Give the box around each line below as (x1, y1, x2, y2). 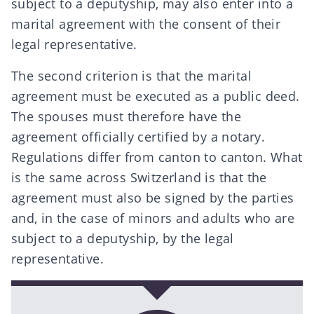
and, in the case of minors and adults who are (11, 210, 294, 226)
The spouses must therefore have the (11, 108, 241, 125)
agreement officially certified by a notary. (11, 128, 266, 145)
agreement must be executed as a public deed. (11, 88, 300, 104)
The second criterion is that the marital (11, 67, 252, 84)
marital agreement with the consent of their (11, 15, 281, 32)
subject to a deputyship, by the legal (11, 230, 234, 247)
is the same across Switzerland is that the (11, 169, 267, 186)
